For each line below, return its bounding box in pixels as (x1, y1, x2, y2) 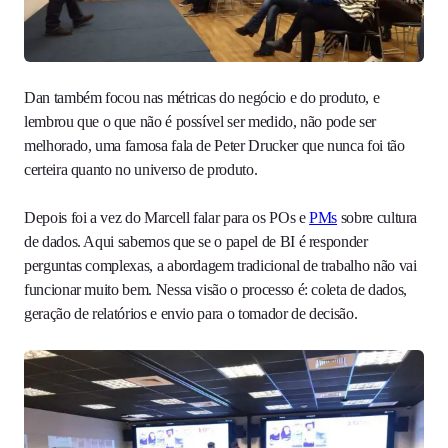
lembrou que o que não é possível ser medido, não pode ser (24, 112, 376, 130)
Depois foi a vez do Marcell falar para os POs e (24, 208, 310, 226)
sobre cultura (337, 208, 418, 226)
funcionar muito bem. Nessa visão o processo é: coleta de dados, (24, 280, 407, 298)
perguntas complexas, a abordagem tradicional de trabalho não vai (24, 256, 417, 274)
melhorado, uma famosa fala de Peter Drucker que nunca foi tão (24, 136, 405, 154)
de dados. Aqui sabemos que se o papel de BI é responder (24, 232, 368, 250)
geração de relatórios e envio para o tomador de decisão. (24, 304, 358, 322)
